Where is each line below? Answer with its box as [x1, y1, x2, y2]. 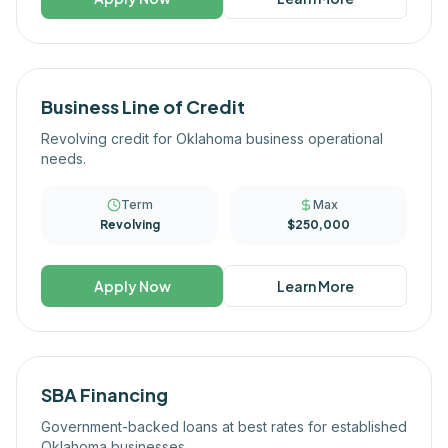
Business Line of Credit [41, 95, 245, 118]
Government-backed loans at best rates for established [41, 418, 407, 435]
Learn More [276, 277, 354, 295]
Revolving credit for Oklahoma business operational [41, 130, 383, 147]
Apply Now [93, 277, 171, 295]
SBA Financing [41, 383, 168, 406]
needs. [41, 150, 86, 167]
